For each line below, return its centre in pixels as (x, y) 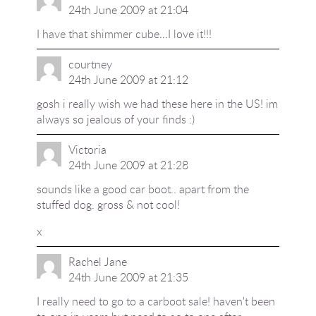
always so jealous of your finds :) (115, 119)
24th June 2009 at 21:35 (128, 277)
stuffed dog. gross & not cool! (108, 205)
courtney (90, 64)
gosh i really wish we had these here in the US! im (157, 104)
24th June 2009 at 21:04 (128, 10)
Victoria (87, 150)
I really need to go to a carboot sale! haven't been (156, 301)
